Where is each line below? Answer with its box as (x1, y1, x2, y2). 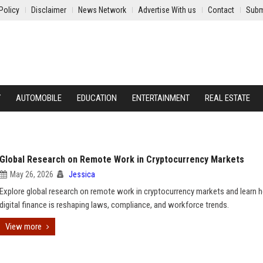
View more (5, 221, 42, 232)
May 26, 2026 (10, 170, 53, 179)
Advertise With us (138, 5, 196, 15)
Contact (208, 5, 234, 15)
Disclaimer (31, 5, 66, 15)
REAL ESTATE (205, 93, 250, 103)
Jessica (69, 170, 95, 179)
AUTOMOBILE (16, 93, 62, 103)
